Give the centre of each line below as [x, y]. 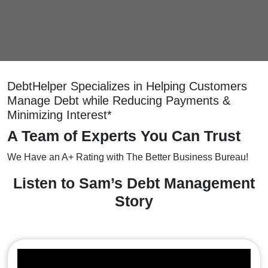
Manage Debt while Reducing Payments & [119, 101]
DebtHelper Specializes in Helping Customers [127, 86]
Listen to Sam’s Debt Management [134, 183]
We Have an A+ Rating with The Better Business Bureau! [128, 157]
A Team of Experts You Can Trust [124, 136]
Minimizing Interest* [60, 115]
